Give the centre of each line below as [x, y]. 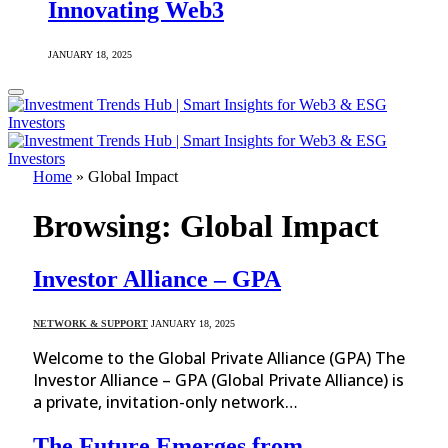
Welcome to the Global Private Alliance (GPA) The [219, 357]
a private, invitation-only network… [165, 401]
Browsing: [106, 225]
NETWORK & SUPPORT [90, 323]
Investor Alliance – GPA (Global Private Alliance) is [218, 379]
